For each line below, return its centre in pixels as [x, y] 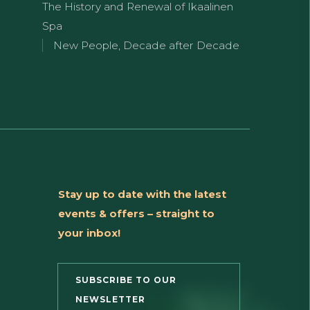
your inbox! [89, 232]
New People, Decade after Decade [146, 45]
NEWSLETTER [110, 299]
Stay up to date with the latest [142, 194]
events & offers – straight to [136, 213]
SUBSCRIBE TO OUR [126, 280]
